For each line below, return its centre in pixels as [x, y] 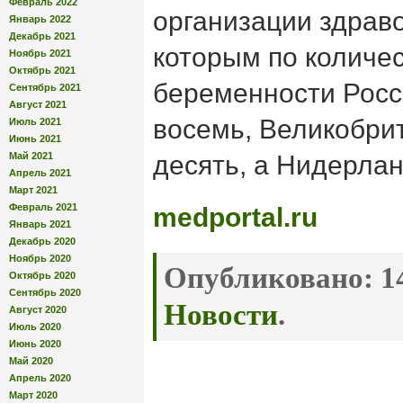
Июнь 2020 [35, 343]
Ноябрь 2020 [40, 258]
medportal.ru [235, 217]
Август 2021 [38, 104]
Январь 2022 [40, 18]
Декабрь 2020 [42, 241]
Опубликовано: [269, 278]
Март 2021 [33, 189]
